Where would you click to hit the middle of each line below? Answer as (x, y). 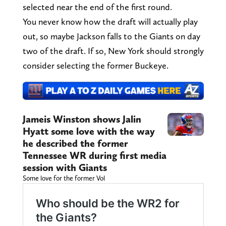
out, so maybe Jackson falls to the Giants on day (111, 36)
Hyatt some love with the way (89, 131)
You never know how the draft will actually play (110, 21)
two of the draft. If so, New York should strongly (113, 51)
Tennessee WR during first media (94, 155)
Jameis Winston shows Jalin (82, 119)
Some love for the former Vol (64, 178)
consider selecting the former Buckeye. (96, 65)
